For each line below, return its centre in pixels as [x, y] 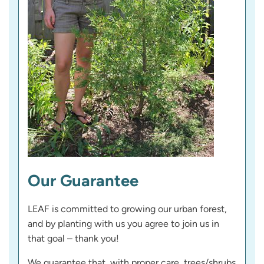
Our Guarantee [83, 181]
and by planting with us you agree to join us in [123, 224]
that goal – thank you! [73, 239]
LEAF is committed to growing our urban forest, [127, 209]
